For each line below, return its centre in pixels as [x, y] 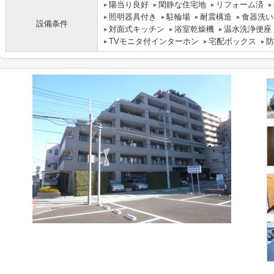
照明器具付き [133, 17]
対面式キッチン [137, 29]
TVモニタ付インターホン [154, 41]
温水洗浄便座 [248, 29]
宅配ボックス [232, 41]
